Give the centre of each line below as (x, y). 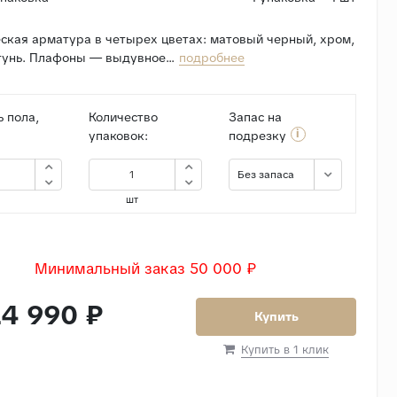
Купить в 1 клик (285, 349)
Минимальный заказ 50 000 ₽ (145, 268)
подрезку (257, 135)
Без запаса (265, 174)
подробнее (211, 57)
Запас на (255, 117)
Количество (123, 117)
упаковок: (118, 135)
